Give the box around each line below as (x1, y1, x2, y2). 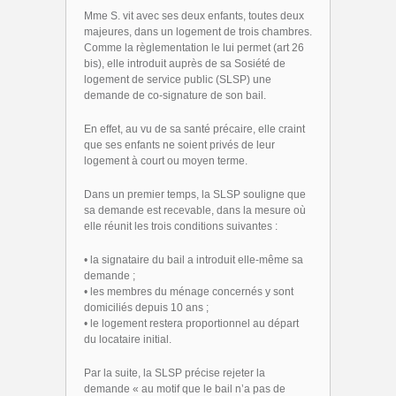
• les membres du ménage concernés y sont (84, 286, 293, 298)
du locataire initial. (84, 333, 171, 346)
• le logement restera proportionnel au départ (84, 317, 299, 330)
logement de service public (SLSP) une (84, 73, 271, 86)
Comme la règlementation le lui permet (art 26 (84, 42, 304, 54)
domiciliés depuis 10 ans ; (84, 301, 209, 314)
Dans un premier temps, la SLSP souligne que (84, 188, 306, 201)
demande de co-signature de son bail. (84, 89, 266, 102)
